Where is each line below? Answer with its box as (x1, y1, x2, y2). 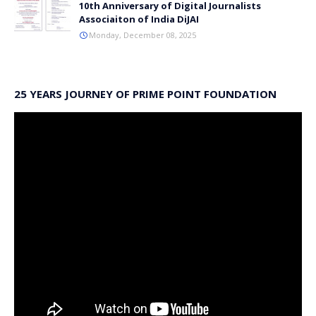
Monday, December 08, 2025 (89, 30, 196, 41)
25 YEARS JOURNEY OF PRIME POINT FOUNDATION (14, 87, 276, 102)
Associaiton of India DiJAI (79, 13, 199, 26)
